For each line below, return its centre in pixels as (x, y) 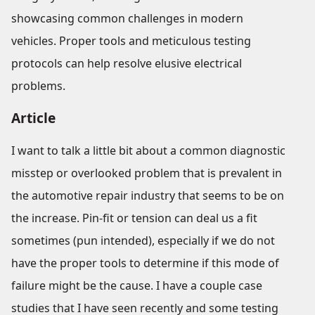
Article (33, 118)
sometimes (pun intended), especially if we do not (143, 240)
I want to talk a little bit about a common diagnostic (148, 150)
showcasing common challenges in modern (127, 18)
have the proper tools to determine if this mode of (145, 263)
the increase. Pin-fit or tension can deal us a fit (134, 218)
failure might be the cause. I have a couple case (137, 285)
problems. (38, 86)
